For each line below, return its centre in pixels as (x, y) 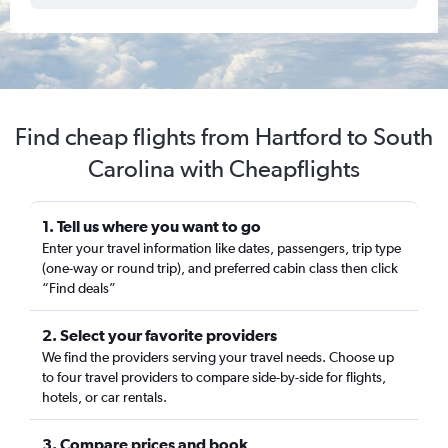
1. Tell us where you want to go (151, 226)
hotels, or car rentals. (104, 397)
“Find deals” (79, 288)
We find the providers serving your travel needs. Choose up (218, 357)
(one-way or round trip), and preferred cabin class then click (220, 268)
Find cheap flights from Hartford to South (224, 136)
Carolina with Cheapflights (224, 168)
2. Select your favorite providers (159, 335)
